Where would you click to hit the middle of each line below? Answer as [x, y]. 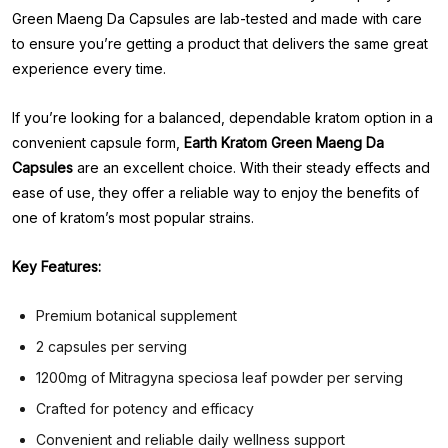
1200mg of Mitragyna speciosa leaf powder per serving [219, 377]
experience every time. [89, 68]
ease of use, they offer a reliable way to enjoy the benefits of [215, 192]
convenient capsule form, [98, 142]
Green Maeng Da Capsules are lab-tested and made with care [217, 18]
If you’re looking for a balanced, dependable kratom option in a [222, 117]
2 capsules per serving [111, 346]
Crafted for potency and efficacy [145, 408]
